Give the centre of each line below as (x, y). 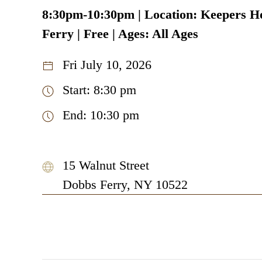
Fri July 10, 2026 (107, 64)
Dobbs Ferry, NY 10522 (125, 184)
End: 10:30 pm (101, 115)
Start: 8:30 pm (99, 89)
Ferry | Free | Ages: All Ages (120, 33)
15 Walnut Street (106, 165)
